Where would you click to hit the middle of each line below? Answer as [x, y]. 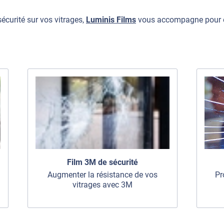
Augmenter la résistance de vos [102, 175]
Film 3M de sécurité [102, 162]
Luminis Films [111, 20]
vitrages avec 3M [102, 185]
